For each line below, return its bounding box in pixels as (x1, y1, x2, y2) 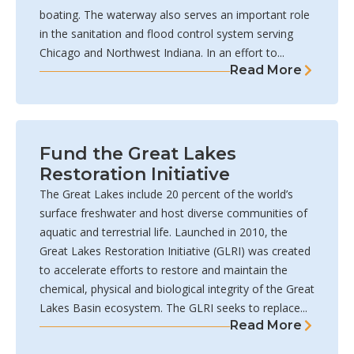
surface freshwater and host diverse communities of (40, 205, 307, 221)
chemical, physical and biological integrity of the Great (40, 281, 314, 297)
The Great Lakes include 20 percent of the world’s (40, 186, 293, 202)
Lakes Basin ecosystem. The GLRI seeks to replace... (40, 300, 307, 316)
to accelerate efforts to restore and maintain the (40, 262, 288, 278)
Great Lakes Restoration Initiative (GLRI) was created (40, 243, 311, 259)
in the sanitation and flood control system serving (40, 26, 293, 42)
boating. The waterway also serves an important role (40, 7, 310, 23)
